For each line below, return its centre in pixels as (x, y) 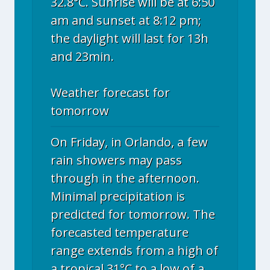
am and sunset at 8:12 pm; (126, 20)
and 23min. (82, 56)
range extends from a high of (134, 250)
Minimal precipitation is (118, 196)
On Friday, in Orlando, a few (129, 142)
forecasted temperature (120, 232)
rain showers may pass (116, 160)
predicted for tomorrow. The (133, 214)
